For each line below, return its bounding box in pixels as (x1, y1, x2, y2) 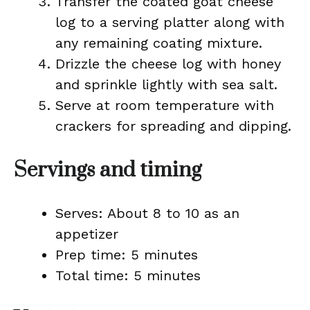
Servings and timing (14, 157, 201, 183)
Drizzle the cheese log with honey (55, 55, 281, 72)
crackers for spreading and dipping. (55, 118, 291, 134)
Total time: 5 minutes (55, 267, 201, 284)
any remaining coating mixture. (55, 35, 262, 51)
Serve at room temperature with (55, 97, 274, 113)
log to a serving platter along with (55, 14, 284, 30)
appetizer (55, 226, 118, 242)
